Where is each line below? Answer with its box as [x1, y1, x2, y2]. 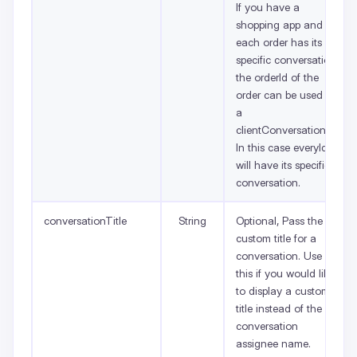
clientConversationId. [236, 123, 337, 136]
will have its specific [236, 158, 330, 171]
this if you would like [236, 266, 335, 280]
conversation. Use [236, 249, 322, 262]
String [178, 214, 206, 227]
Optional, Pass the [236, 214, 323, 227]
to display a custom [236, 284, 330, 297]
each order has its [236, 35, 322, 49]
